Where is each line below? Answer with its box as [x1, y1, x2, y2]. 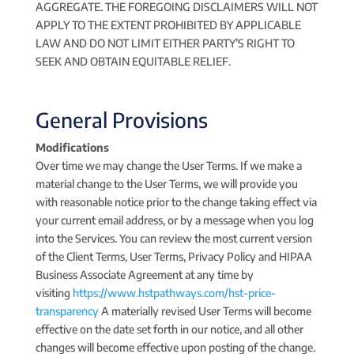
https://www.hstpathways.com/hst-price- [72, 286, 276, 299]
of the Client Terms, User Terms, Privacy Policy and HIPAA [35, 250, 312, 263]
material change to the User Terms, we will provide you [35, 177, 298, 190]
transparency [35, 304, 99, 318]
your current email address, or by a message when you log [35, 213, 314, 227]
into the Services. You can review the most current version [35, 232, 312, 245]
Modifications [35, 141, 109, 154]
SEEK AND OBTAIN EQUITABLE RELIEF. [35, 55, 231, 68]
